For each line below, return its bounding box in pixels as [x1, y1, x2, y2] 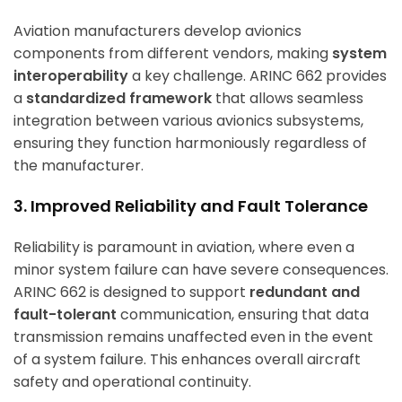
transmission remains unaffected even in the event [13, 327, 373, 348]
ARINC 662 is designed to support [13, 282, 249, 303]
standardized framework [26, 88, 212, 109]
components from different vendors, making [13, 43, 332, 65]
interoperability [13, 66, 128, 87]
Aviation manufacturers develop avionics [13, 21, 301, 42]
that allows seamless [212, 88, 363, 109]
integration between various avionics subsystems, [13, 110, 363, 132]
